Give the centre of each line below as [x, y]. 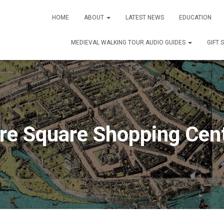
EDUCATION [195, 17]
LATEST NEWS [145, 17]
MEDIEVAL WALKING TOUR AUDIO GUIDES [129, 42]
